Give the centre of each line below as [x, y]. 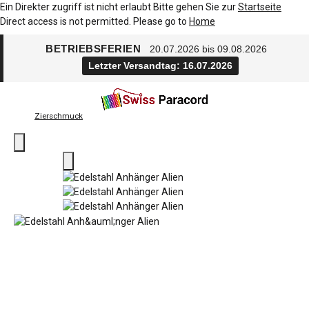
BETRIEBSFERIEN [95, 49]
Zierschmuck [59, 116]
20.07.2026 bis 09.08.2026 [208, 49]
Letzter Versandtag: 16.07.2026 [160, 66]
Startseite [260, 7]
